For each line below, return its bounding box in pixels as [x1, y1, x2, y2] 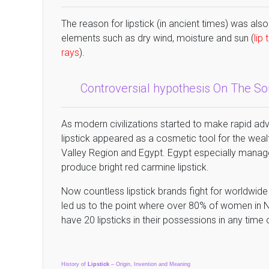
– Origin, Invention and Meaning [109, 261, 190, 267]
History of [61, 261, 88, 267]
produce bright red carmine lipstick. [61, 162, 209, 173]
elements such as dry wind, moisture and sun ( [61, 32, 254, 44]
